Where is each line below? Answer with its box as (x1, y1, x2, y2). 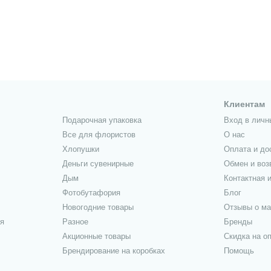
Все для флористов (62, 129, 135, 139)
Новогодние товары (62, 202, 134, 212)
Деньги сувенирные (62, 158, 134, 168)
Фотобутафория (62, 188, 120, 197)
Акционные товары (62, 231, 131, 241)
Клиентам (224, 99, 266, 109)
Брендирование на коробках (62, 246, 165, 255)
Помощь (224, 246, 255, 255)
